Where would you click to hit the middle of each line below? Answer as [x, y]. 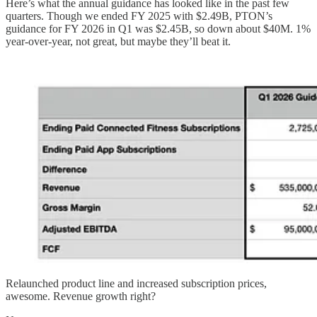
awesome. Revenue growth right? [81, 296]
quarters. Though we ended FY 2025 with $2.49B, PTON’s [139, 16]
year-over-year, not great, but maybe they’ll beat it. [118, 41]
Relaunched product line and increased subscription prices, [136, 283]
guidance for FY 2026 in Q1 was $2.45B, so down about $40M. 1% [158, 28]
